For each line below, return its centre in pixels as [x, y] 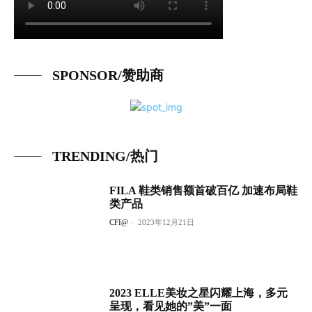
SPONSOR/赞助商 [108, 75]
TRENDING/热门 [105, 156]
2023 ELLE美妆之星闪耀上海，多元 [199, 293]
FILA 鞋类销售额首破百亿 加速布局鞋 [204, 190]
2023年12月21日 [166, 222]
